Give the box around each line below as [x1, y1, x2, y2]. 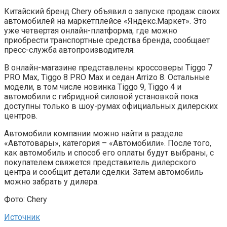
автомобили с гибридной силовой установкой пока [4, 92, 198, 101]
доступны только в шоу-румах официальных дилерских [4, 101, 218, 111]
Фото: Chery [4, 195, 47, 204]
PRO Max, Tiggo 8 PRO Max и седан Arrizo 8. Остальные [4, 72, 210, 82]
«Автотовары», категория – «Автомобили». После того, [4, 138, 211, 148]
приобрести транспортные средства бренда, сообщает [4, 35, 210, 45]
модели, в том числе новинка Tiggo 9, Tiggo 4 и [4, 82, 181, 92]
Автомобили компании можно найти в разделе [4, 129, 183, 138]
